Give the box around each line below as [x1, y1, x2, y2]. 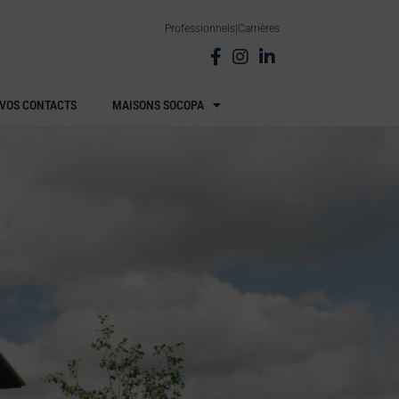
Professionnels [164, 21, 235, 35]
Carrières [237, 21, 280, 35]
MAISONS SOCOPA [112, 97, 204, 112]
